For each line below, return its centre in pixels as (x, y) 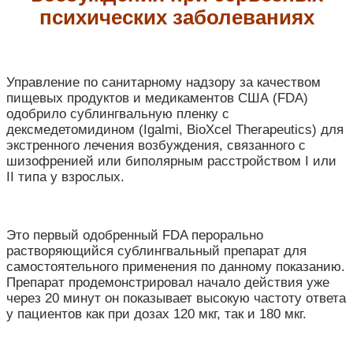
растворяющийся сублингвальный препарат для (156, 251)
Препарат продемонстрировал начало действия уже (168, 283)
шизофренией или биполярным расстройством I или (171, 162)
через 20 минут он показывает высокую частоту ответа (176, 299)
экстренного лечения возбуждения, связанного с (156, 146)
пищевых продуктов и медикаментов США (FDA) (157, 98)
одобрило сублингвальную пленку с (118, 114)
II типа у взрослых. (65, 177)
